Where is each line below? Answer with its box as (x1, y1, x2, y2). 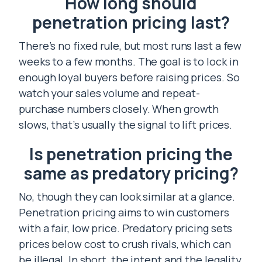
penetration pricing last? (32, 11, 230, 33)
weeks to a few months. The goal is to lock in (19, 54, 239, 68)
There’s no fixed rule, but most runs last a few (19, 39, 242, 53)
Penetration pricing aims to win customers (19, 205, 229, 219)
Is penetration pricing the (29, 143, 233, 165)
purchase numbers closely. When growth (19, 102, 219, 116)
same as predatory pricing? (23, 162, 239, 184)
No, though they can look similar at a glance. (19, 189, 235, 204)
